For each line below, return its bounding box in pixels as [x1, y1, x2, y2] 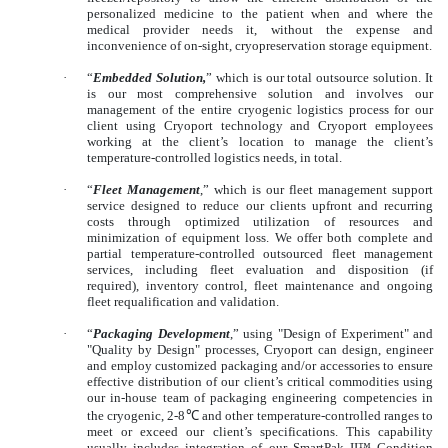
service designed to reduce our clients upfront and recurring [87, 198, 433, 214]
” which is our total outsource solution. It [205, 70, 433, 86]
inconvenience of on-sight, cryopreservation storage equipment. [87, 38, 432, 54]
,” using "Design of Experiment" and [229, 326, 433, 342]
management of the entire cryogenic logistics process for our [87, 102, 433, 118]
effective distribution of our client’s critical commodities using [87, 374, 433, 390]
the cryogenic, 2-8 [87, 408, 186, 424]
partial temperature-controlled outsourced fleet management [87, 246, 433, 262]
